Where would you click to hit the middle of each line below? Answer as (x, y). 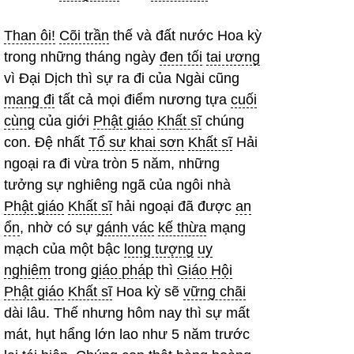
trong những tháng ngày (82, 57)
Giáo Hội (205, 271)
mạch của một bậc (64, 249)
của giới (64, 121)
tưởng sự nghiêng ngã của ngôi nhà (117, 185)
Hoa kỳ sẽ (148, 292)
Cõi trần (84, 36)
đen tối (181, 57)
